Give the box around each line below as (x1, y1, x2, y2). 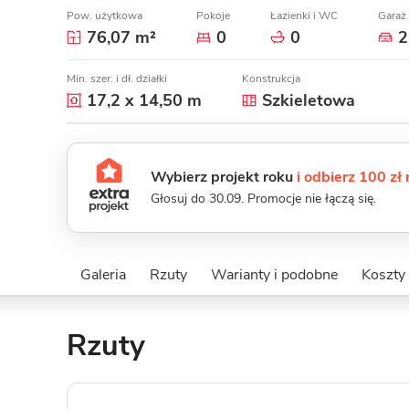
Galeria (79, 265, 126, 285)
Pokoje (196, 8, 230, 23)
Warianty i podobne (210, 265, 338, 285)
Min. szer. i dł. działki (67, 71, 167, 86)
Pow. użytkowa (67, 8, 142, 23)
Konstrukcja (242, 71, 300, 86)
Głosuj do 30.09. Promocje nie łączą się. (151, 190, 376, 207)
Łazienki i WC (270, 8, 338, 23)
